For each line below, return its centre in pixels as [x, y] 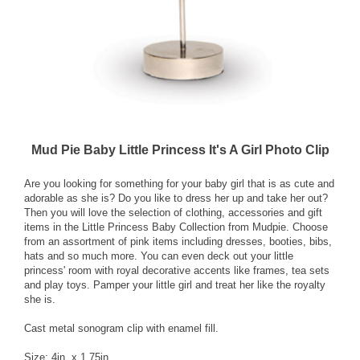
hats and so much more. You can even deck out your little [159, 256]
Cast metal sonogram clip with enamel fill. [121, 329]
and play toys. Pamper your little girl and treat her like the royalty [175, 285]
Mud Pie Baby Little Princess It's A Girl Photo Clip [180, 150]
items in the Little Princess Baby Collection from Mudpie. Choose [176, 227]
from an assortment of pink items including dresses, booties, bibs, [178, 242]
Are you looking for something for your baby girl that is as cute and [179, 184]
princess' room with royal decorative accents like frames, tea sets [177, 271]
